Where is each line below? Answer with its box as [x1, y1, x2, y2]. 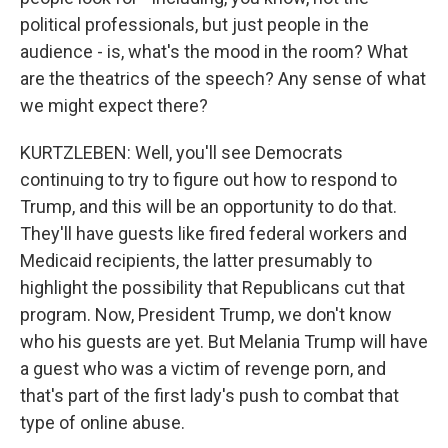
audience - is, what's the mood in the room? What [20, 41, 408, 62]
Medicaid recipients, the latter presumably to [20, 250, 372, 271]
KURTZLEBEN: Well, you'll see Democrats [20, 142, 343, 163]
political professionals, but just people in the [20, 14, 369, 35]
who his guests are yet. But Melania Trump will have [20, 331, 428, 352]
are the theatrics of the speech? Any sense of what [20, 68, 426, 89]
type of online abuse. [20, 412, 185, 433]
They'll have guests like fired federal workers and [20, 223, 407, 244]
